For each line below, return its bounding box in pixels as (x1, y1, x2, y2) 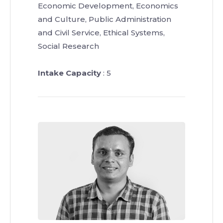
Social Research (38, 41, 99, 51)
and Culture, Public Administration (38, 14, 171, 24)
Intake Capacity (38, 68, 101, 78)
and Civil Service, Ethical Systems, (38, 27, 165, 37)
